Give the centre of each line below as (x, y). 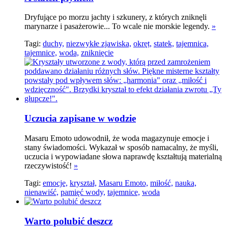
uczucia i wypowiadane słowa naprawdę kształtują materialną (123, 156)
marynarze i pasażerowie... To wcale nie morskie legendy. (118, 26)
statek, (164, 44)
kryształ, (83, 183)
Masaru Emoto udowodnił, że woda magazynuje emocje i (117, 138)
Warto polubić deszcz (68, 221)
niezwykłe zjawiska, (99, 44)
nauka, (186, 183)
